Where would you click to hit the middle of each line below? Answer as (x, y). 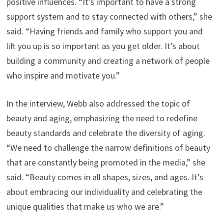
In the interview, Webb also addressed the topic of (98, 103)
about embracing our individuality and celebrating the (104, 192)
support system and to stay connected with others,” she (109, 16)
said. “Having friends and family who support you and (104, 31)
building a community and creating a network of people (108, 61)
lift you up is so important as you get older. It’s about (103, 46)
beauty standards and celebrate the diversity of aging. (106, 133)
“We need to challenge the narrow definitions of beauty (108, 148)
